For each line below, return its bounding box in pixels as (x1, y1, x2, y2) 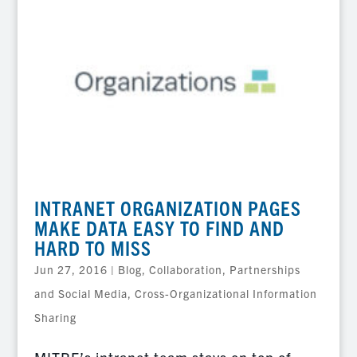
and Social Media (33, 286, 127, 301)
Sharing (33, 310, 76, 325)
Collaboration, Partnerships (148, 262, 300, 277)
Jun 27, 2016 (33, 262, 108, 277)
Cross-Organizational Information (134, 286, 317, 301)
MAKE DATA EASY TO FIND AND (33, 215, 284, 241)
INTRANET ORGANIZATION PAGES (33, 195, 301, 221)
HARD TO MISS (33, 235, 151, 261)
